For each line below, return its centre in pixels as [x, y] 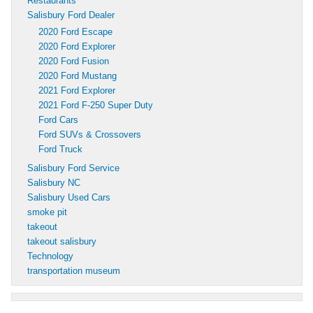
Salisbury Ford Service [73, 168]
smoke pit [47, 212]
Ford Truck [60, 149]
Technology [50, 256]
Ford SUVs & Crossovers [90, 134]
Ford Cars [58, 119]
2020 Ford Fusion [74, 61]
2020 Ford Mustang [78, 75]
